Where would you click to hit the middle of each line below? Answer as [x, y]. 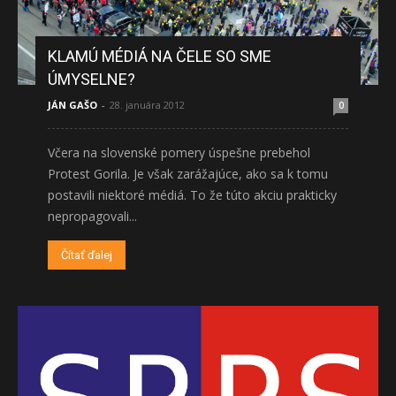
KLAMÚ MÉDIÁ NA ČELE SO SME [160, 56]
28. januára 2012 [147, 104]
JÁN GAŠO [72, 104]
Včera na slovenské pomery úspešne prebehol [179, 152]
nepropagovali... [92, 216]
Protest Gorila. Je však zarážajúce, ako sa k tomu [188, 173]
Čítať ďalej [87, 255]
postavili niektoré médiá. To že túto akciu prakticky [192, 194]
